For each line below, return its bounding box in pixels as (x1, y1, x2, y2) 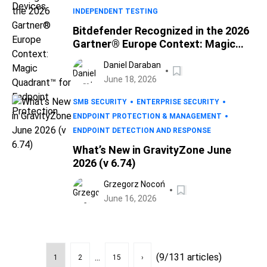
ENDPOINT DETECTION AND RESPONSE (73, 126, 211, 135)
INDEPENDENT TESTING (73, 7, 158, 15)
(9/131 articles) (156, 252, 222, 263)
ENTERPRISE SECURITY (136, 98, 219, 106)
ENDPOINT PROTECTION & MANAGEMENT (73, 112, 222, 120)
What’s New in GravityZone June (73, 144, 231, 156)
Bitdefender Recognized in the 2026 (73, 24, 249, 37)
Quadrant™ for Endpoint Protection (73, 51, 247, 63)
